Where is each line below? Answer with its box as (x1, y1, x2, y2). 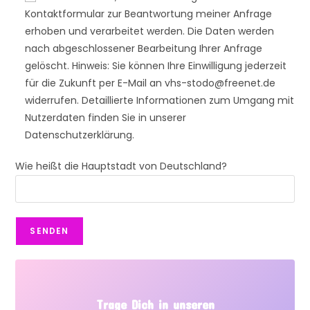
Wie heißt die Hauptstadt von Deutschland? (15, 159, 228, 174)
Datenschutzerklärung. (25, 128, 135, 143)
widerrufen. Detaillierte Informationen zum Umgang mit (25, 93, 295, 108)
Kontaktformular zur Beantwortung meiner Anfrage (25, 7, 273, 21)
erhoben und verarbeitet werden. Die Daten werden (25, 24, 275, 39)
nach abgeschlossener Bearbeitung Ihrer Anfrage (25, 42, 263, 56)
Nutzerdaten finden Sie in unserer (25, 111, 187, 125)
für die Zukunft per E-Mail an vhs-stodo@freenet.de (25, 76, 276, 91)
